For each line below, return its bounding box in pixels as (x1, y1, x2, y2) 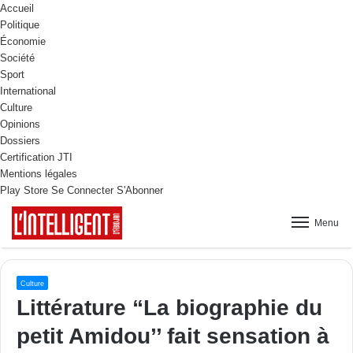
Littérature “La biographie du (17, 295, 322, 320)
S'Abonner (117, 184, 163, 196)
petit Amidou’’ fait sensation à (17, 324, 329, 348)
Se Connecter (51, 184, 113, 196)
